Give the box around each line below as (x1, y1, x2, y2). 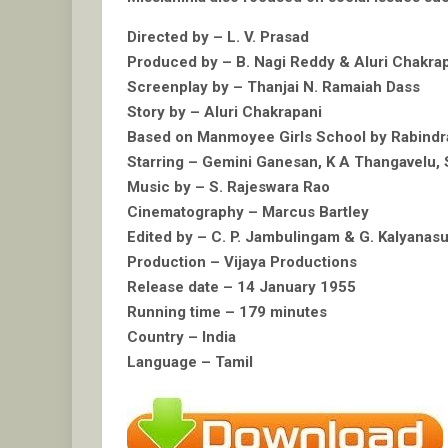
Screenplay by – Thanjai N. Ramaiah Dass (127, 78, 420, 97)
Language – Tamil (127, 353, 253, 372)
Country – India (127, 328, 236, 347)
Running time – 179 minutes (127, 303, 327, 322)
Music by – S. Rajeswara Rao (127, 178, 330, 197)
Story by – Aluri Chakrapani (127, 103, 322, 122)
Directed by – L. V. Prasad (127, 28, 309, 47)
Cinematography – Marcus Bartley (127, 203, 369, 222)
